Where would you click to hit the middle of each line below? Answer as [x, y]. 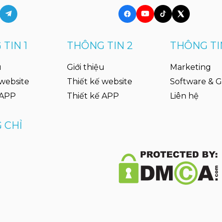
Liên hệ [185, 96]
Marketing [191, 67]
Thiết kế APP [93, 96]
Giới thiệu [85, 67]
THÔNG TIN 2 [100, 46]
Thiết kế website [99, 82]
